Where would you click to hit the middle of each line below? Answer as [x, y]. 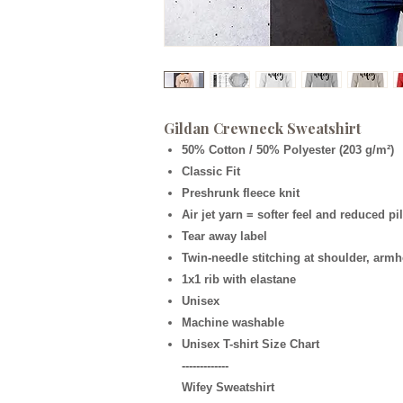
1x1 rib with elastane [239, 279]
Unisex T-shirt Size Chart [251, 344]
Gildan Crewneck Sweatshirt [262, 128]
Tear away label [224, 236]
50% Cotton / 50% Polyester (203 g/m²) [288, 150]
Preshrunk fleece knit [241, 193]
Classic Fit [211, 171]
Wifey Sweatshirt [228, 387]
